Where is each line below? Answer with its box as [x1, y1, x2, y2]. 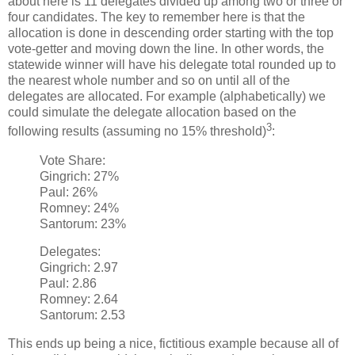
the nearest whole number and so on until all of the [8, 74, 290, 88]
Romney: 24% [40, 200, 119, 215]
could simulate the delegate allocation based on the [8, 105, 296, 120]
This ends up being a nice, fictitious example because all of [8, 337, 338, 351]
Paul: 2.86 [40, 277, 97, 291]
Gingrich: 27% [40, 169, 119, 183]
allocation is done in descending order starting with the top [8, 26, 334, 40]
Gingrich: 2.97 [40, 261, 118, 275]
